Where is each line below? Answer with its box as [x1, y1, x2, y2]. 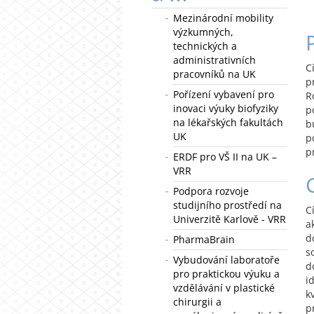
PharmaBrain [173, 233, 235, 246]
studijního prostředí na [173, 198, 282, 212]
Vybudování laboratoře [173, 253, 280, 266]
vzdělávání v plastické [173, 281, 275, 294]
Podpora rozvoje [173, 184, 249, 198]
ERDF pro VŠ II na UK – [173, 150, 277, 163]
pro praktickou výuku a [173, 267, 280, 280]
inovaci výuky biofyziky [173, 102, 278, 115]
